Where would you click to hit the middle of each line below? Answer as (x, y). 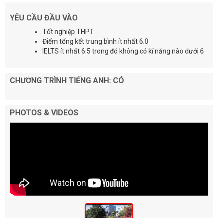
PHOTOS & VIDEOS (44, 113)
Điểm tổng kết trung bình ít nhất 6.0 (95, 42)
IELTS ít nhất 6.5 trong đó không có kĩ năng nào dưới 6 (123, 51)
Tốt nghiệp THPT (68, 32)
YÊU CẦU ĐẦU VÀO (44, 18)
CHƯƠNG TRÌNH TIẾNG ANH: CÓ (67, 81)
